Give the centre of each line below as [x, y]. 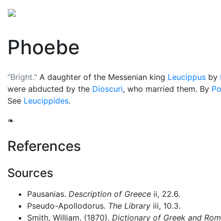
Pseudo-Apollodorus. [68, 206]
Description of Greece [110, 194]
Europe [89, 12]
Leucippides [46, 101]
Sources [30, 173]
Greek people [135, 12]
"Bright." [22, 77]
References [44, 146]
